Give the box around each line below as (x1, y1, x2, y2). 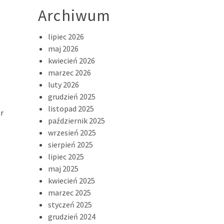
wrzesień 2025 (48, 127, 96, 137)
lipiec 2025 (48, 151, 84, 161)
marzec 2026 (48, 67, 91, 77)
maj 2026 (48, 43, 78, 53)
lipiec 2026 (48, 31, 84, 41)
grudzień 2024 (48, 211, 95, 221)
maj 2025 (48, 163, 78, 173)
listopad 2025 (48, 103, 94, 113)
